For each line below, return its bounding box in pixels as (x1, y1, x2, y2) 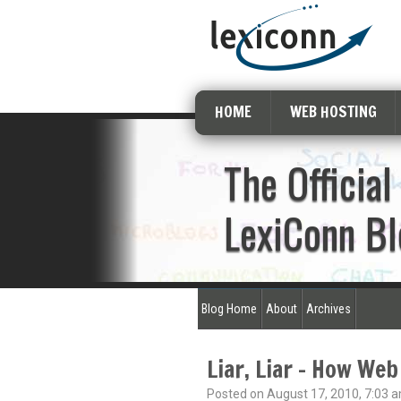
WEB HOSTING (289, 100, 377, 123)
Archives (305, 302, 351, 316)
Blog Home (200, 302, 257, 316)
